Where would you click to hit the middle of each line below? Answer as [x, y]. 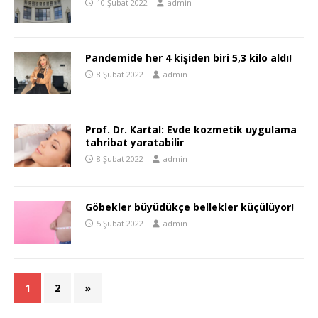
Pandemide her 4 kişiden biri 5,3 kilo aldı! [188, 58]
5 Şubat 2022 [120, 224]
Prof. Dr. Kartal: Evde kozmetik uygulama [191, 130]
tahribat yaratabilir [135, 143]
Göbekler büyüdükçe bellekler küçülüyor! [190, 207]
